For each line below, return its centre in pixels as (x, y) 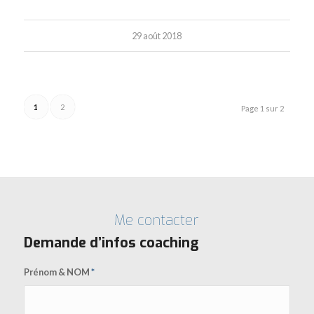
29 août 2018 (157, 36)
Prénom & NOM (57, 272)
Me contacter (157, 220)
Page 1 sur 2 (263, 108)
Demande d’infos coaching (111, 243)
